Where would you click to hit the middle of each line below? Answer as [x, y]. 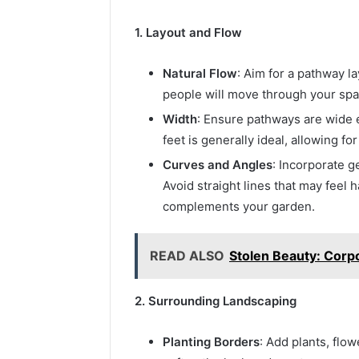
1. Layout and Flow [188, 32]
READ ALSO [187, 255]
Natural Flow [200, 73]
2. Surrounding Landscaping [216, 301]
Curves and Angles [218, 164]
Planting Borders [211, 341]
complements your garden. [239, 206]
